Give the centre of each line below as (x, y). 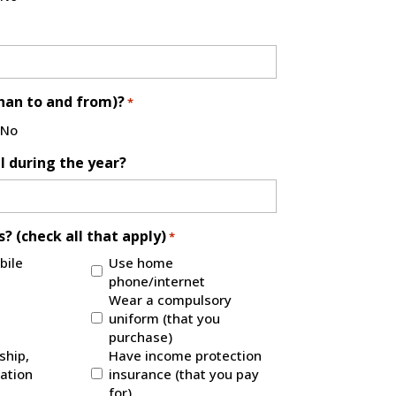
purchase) (141, 337)
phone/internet (157, 282)
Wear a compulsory (171, 300)
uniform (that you (165, 319)
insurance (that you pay (184, 374)
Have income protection (186, 356)
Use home (141, 263)
